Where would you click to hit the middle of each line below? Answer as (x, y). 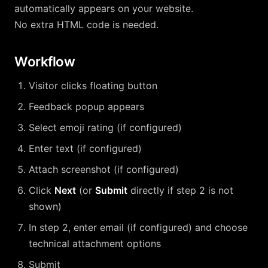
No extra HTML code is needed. (86, 25)
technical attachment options (95, 243)
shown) (45, 206)
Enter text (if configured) (85, 148)
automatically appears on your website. (104, 8)
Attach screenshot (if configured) (104, 169)
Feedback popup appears (86, 106)
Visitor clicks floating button (93, 86)
